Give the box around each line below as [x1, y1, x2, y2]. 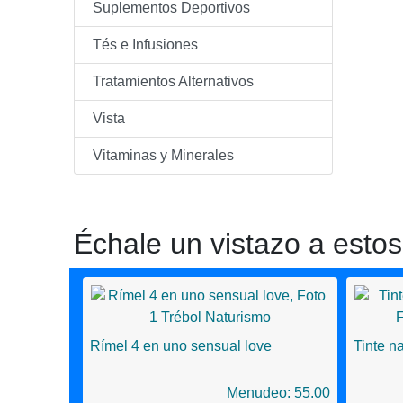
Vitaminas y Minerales [93, 148, 234, 163]
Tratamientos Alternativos [93, 74, 254, 89]
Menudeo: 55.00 [226, 385, 330, 400]
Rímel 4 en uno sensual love [90, 338, 272, 354]
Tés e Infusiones [93, 37, 198, 52]
